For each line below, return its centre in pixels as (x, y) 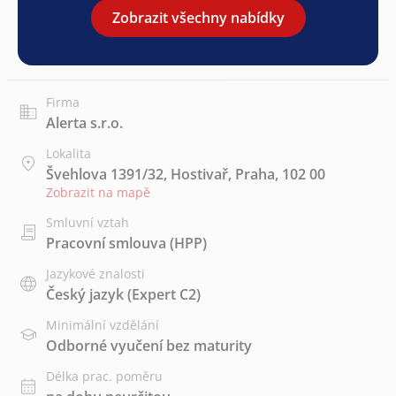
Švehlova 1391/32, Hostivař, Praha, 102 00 (186, 174)
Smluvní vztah (88, 222)
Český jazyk (85, 294)
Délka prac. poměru (104, 376)
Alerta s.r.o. (84, 122)
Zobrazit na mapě (98, 192)
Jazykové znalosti (95, 273)
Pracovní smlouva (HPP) (126, 243)
